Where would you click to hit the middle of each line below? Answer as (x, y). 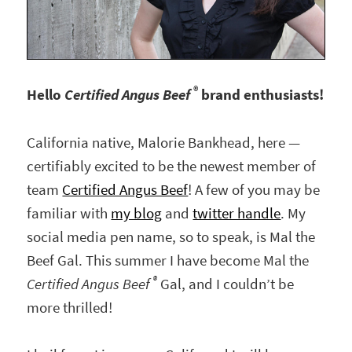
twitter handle (237, 213)
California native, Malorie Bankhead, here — (164, 142)
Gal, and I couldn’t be (226, 284)
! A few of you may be (254, 189)
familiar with (69, 213)
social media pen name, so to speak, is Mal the (171, 236)
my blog (137, 213)
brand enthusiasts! (261, 95)
